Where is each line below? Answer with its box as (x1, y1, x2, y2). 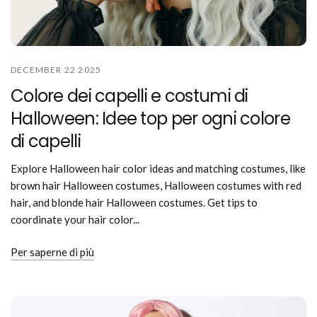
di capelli (11, 129, 81, 154)
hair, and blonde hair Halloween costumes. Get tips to (11, 196, 258, 209)
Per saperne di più (11, 246, 94, 259)
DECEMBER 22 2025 (11, 64, 102, 76)
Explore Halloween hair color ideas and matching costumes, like (11, 162, 306, 175)
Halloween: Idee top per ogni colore (11, 107, 290, 131)
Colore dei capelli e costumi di (11, 84, 248, 108)
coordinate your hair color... (11, 213, 140, 226)
